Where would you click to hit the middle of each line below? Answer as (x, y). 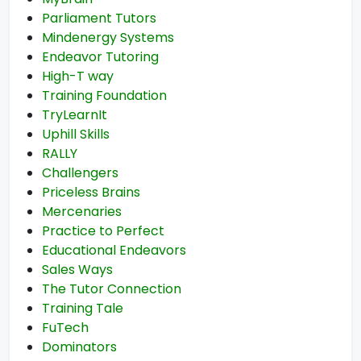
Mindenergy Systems (108, 37)
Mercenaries (82, 212)
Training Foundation (104, 95)
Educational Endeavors (114, 250)
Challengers (80, 173)
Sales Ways (77, 270)
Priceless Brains (91, 192)
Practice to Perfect (103, 231)
